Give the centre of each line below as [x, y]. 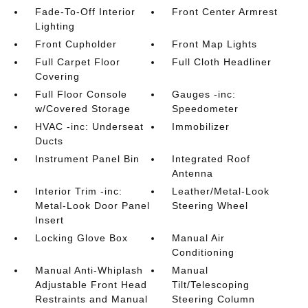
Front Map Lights [215, 44]
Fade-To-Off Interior [85, 11]
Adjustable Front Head [91, 284]
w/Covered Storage [82, 108]
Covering [57, 76]
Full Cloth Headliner [222, 62]
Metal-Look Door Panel [92, 205]
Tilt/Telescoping [211, 284]
